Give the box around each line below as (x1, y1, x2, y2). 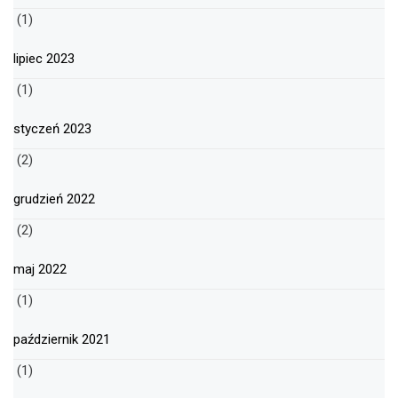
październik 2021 (13, 331, 110, 348)
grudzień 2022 (13, 191, 95, 208)
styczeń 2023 (13, 121, 92, 138)
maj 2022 (13, 261, 67, 278)
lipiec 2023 (13, 51, 75, 68)
